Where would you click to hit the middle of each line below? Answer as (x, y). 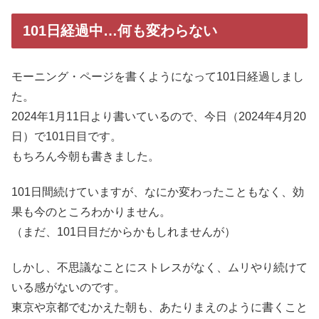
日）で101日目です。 (67, 136)
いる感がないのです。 (68, 288)
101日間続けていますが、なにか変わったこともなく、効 (158, 192)
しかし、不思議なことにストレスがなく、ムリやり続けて (159, 268)
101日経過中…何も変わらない (120, 31)
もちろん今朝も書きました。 (85, 156)
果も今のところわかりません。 (91, 212)
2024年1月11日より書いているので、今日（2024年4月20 (159, 116)
